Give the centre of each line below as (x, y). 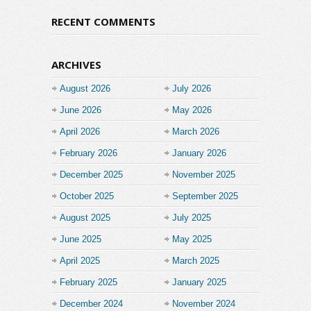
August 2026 (85, 88)
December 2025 (91, 174)
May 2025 (192, 239)
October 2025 (87, 196)
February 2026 (89, 153)
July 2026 (192, 88)
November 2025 (204, 174)
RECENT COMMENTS (103, 21)
